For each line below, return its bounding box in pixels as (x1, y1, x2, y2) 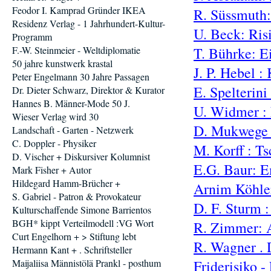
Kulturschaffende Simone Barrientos (12, 203, 151, 216)
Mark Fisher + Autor (12, 163, 91, 176)
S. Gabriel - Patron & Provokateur (12, 190, 141, 203)
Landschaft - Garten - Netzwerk (12, 123, 134, 136)
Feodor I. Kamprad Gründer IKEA (12, 4, 146, 16)
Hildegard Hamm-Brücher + (12, 177, 120, 189)
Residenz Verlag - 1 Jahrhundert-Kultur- (12, 17, 165, 30)
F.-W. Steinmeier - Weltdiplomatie (12, 44, 140, 56)
